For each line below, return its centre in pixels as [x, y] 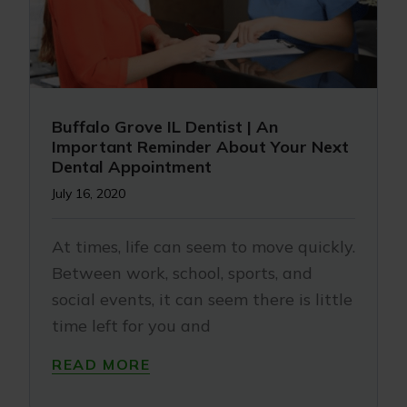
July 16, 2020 [89, 194]
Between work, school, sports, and [182, 273]
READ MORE [101, 364]
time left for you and [131, 326]
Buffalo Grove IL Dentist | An [165, 127]
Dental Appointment [132, 167]
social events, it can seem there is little [202, 299]
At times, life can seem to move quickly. [203, 247]
